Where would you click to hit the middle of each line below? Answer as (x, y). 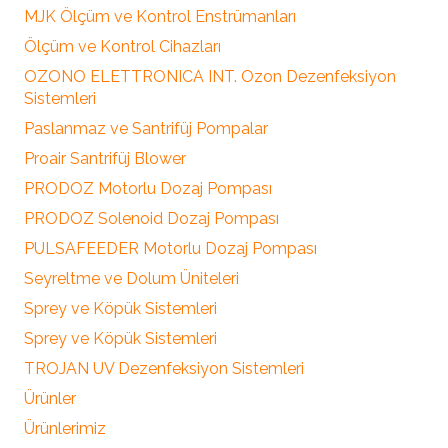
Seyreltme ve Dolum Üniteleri (131, 278)
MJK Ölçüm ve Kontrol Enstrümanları (160, 16)
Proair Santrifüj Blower (105, 158)
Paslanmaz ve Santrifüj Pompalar (146, 128)
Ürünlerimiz (65, 428)
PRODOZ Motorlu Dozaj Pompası (148, 188)
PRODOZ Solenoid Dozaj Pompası (151, 218)
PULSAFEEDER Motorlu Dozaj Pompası (170, 248)
